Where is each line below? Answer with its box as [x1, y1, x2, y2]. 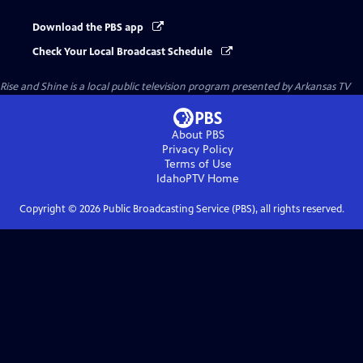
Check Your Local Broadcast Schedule [32, 45, 215, 59]
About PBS [171, 128, 224, 143]
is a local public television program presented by [67, 80, 294, 94]
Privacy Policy [162, 143, 233, 157]
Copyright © [19, 203, 79, 216]
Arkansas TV [294, 80, 350, 94]
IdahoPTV [156, 172, 204, 186]
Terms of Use [164, 157, 232, 172]
